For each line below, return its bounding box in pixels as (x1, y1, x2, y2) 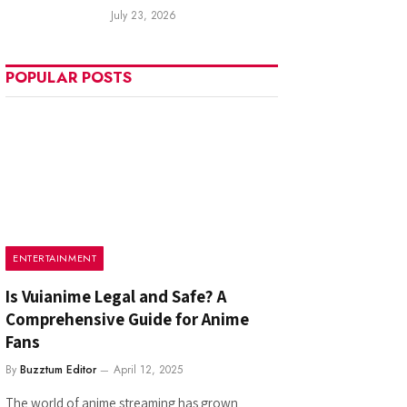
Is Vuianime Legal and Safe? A (5, 284, 226, 307)
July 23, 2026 (111, 7, 176, 24)
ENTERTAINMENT (13, 250, 97, 265)
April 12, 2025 (114, 361, 183, 378)
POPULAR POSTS (5, 66, 132, 88)
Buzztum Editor (20, 361, 96, 378)
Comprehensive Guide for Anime (5, 307, 249, 330)
